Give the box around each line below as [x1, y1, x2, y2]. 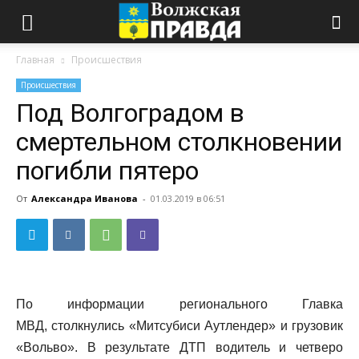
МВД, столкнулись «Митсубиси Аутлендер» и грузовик [16, 319, 343, 333]
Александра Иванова [31, 192, 138, 204]
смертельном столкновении [16, 127, 342, 157]
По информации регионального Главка [16, 297, 343, 311]
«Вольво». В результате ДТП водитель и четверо [16, 341, 343, 354]
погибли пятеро [16, 155, 199, 186]
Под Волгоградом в [16, 98, 244, 128]
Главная [16, 53, 54, 67]
